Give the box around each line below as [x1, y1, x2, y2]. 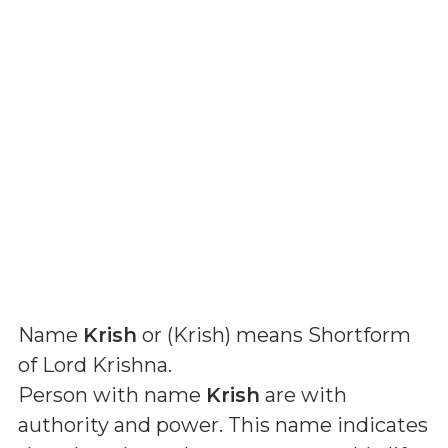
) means [225, 323, 308, 347]
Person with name [18, 383, 206, 407]
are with [260, 383, 347, 407]
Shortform [308, 323, 411, 347]
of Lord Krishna [18, 353, 168, 377]
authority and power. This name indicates [18, 413, 428, 437]
